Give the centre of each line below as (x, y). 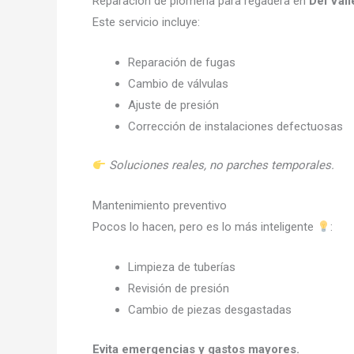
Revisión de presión (179, 288)
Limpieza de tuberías (182, 267)
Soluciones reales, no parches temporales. (222, 165)
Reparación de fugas (182, 62)
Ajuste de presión (173, 105)
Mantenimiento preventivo (160, 205)
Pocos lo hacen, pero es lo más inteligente (205, 227)
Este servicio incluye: (146, 22)
